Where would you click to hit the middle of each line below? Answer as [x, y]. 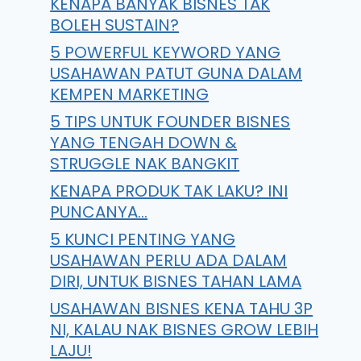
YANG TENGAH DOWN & [144, 143]
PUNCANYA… [99, 212]
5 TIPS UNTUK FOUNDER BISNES [170, 122]
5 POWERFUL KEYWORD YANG [166, 52]
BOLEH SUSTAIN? [115, 25]
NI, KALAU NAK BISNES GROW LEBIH [185, 330]
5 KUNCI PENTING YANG [143, 239]
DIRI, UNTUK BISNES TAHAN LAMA [176, 281]
